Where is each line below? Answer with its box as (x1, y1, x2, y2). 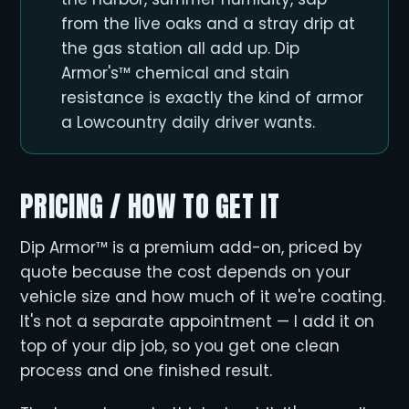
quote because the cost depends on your (20, 261, 351, 283)
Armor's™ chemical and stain (61, 62, 290, 84)
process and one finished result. (20, 360, 272, 382)
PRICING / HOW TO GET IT (20, 185, 279, 227)
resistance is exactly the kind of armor (61, 87, 364, 109)
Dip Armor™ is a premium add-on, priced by (20, 236, 362, 258)
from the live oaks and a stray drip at (61, 13, 356, 35)
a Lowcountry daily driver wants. (61, 111, 316, 133)
